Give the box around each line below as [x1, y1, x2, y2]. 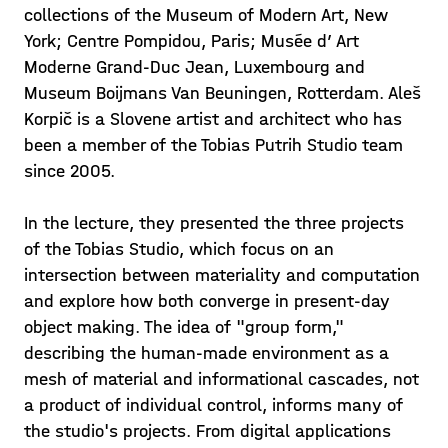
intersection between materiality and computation [24, 265, 420, 286]
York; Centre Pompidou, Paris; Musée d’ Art [24, 31, 359, 52]
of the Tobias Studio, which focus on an [24, 239, 334, 260]
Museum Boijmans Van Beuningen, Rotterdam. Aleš [24, 83, 421, 104]
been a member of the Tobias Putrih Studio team [24, 135, 403, 156]
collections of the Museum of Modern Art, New [24, 5, 388, 26]
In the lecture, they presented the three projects [24, 213, 404, 234]
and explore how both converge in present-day [24, 291, 390, 312]
